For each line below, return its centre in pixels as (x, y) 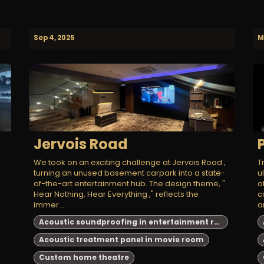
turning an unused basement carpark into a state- (129, 173)
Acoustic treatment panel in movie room (121, 239)
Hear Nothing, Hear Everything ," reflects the (116, 194)
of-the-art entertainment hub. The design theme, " (129, 184)
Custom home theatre (84, 258)
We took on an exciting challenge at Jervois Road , (130, 163)
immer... (49, 205)
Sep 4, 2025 (54, 37)
